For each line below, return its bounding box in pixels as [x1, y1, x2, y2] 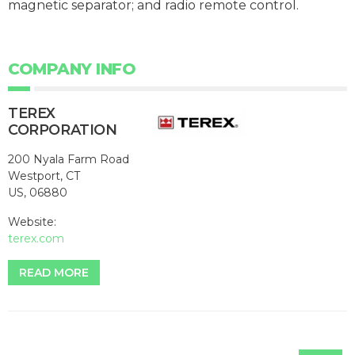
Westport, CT [8, 169, 80, 184]
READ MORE [19, 265, 89, 281]
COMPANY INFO [8, 59, 136, 79]
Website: [8, 215, 56, 230]
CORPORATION [8, 121, 117, 139]
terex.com [8, 231, 64, 246]
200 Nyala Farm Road [8, 152, 129, 167]
